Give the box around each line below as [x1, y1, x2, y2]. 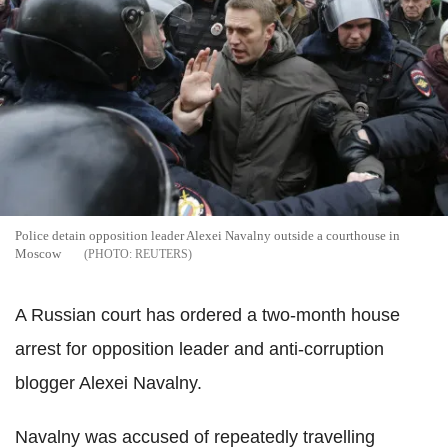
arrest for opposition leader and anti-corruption [15, 338, 384, 359]
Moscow [15, 245, 61, 261]
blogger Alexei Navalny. [15, 372, 202, 393]
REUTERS [135, 246, 188, 261]
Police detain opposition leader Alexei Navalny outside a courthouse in [15, 227, 400, 243]
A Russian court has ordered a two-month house [15, 304, 400, 325]
